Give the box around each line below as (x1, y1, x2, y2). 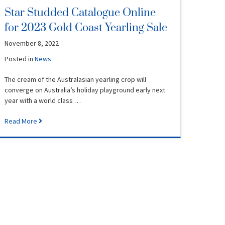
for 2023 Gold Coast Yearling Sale (5, 21, 167, 35)
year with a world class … (5, 95, 81, 105)
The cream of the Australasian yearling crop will (5, 74, 146, 84)
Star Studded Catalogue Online (5, 6, 156, 20)
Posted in (5, 54, 35, 63)
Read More (5, 116, 39, 126)
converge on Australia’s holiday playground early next (5, 85, 165, 94)
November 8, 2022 (5, 38, 59, 48)
